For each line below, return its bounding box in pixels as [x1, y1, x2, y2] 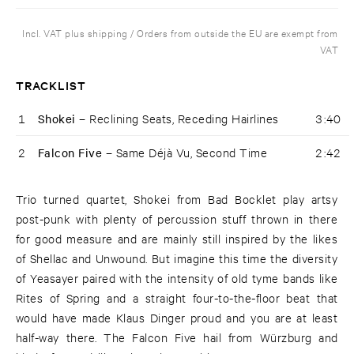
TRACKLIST [16, 77, 87, 94]
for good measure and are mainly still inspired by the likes [16, 231, 338, 247]
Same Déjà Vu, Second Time [115, 145, 268, 160]
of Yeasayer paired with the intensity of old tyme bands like [16, 270, 338, 286]
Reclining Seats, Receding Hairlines [89, 111, 279, 126]
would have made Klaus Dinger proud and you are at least [16, 310, 338, 326]
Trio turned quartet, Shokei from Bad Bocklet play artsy [16, 191, 338, 207]
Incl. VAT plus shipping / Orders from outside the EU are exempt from [22, 25, 338, 40]
